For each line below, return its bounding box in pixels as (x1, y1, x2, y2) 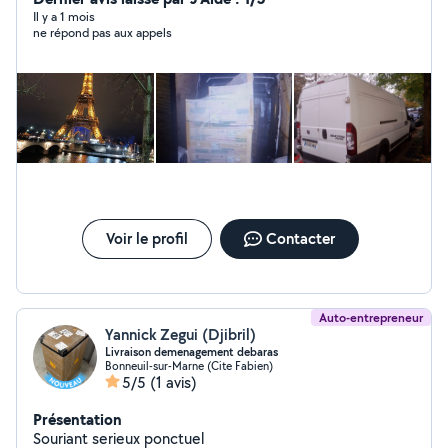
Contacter (265, 228, 335, 249)
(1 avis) (150, 372, 197, 393)
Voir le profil (105, 228, 188, 249)
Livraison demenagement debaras (105, 344, 278, 360)
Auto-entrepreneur (319, 309, 423, 326)
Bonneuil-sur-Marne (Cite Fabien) (105, 358, 273, 373)
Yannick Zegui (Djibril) (105, 324, 256, 345)
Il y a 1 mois (33, 8, 95, 25)
